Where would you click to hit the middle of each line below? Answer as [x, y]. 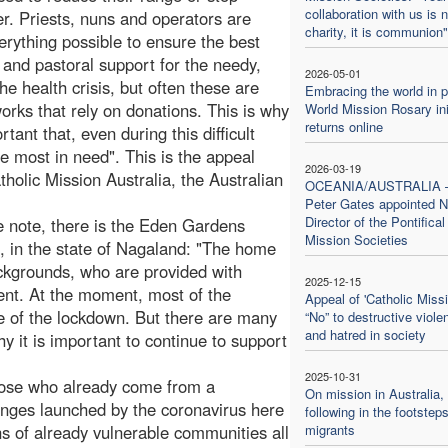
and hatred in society [365, 334]
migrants [329, 429]
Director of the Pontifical [374, 221]
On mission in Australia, [374, 393]
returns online [343, 126]
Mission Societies [356, 239]
